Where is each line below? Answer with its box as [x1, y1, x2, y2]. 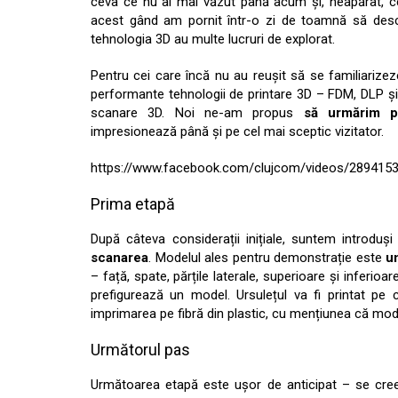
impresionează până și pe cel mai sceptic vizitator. [91, 123, 384, 139]
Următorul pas [91, 340, 190, 359]
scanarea [91, 250, 148, 266]
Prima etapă [91, 195, 175, 213]
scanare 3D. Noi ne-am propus [91, 105, 304, 121]
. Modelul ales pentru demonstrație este [148, 250, 386, 266]
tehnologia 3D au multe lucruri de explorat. [91, 31, 335, 47]
